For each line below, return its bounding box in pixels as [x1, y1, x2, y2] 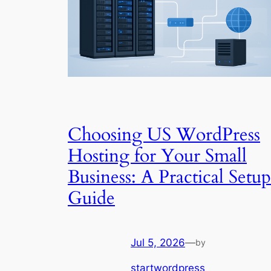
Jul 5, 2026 [131, 236, 185, 249]
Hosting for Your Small [68, 144, 247, 169]
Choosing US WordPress [68, 123, 260, 148]
